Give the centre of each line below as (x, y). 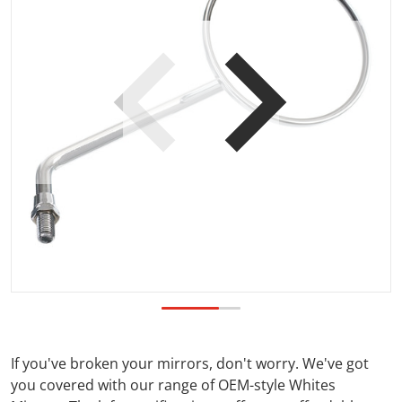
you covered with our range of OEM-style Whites (173, 385)
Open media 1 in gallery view (297, 112)
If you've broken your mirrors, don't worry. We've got (190, 363)
